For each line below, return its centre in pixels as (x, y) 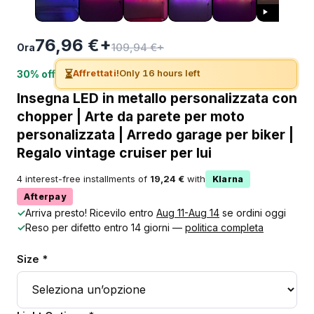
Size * (32, 259)
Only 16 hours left (160, 73)
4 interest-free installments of (83, 179)
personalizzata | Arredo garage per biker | (155, 134)
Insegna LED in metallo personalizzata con (157, 98)
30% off (36, 74)
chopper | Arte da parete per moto (131, 116)
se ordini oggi (253, 212)
